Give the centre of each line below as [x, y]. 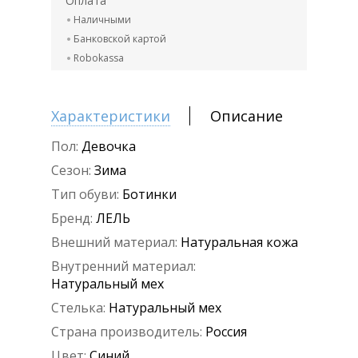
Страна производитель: [127, 332]
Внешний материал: [114, 243]
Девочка [109, 147]
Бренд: [72, 219]
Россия [226, 332]
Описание [247, 116]
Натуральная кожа [239, 243]
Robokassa [99, 58]
